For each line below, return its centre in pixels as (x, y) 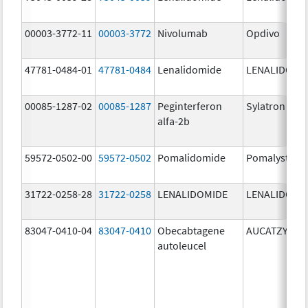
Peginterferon (190, 106)
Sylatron (266, 106)
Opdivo (263, 33)
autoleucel (182, 245)
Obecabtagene (191, 230)
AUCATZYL (270, 230)
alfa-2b (174, 121)
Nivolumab (183, 33)
